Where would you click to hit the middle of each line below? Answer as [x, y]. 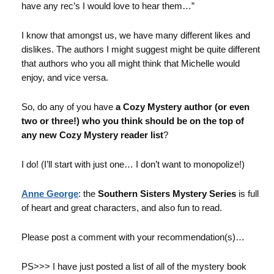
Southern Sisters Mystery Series [167, 194]
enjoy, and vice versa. [65, 77]
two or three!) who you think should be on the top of [133, 121]
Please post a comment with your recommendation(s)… [133, 237]
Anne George [50, 194]
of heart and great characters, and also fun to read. [122, 208]
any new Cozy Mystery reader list [92, 135]
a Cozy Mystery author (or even [183, 107]
